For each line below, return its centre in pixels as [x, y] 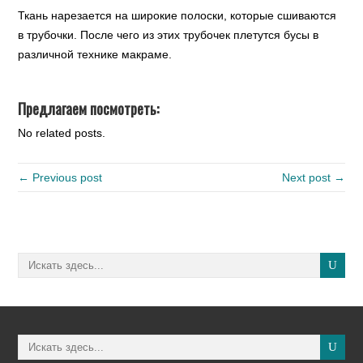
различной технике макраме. [95, 54]
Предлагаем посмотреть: [89, 109]
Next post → [313, 177]
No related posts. [62, 133]
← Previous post [60, 177]
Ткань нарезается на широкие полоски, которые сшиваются [177, 15]
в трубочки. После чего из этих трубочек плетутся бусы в [169, 35]
